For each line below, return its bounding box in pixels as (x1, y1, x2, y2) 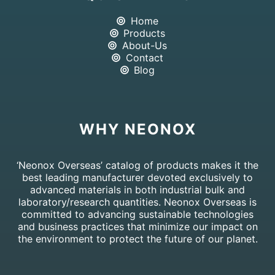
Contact (125, 52, 163, 64)
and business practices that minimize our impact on (17, 220, 258, 233)
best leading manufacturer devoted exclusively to (22, 171, 253, 184)
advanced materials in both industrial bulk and (30, 184, 245, 196)
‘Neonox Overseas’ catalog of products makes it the (17, 159, 258, 172)
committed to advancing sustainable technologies (21, 208, 254, 221)
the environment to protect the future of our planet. (17, 233, 258, 246)
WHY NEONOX (79, 120, 196, 139)
